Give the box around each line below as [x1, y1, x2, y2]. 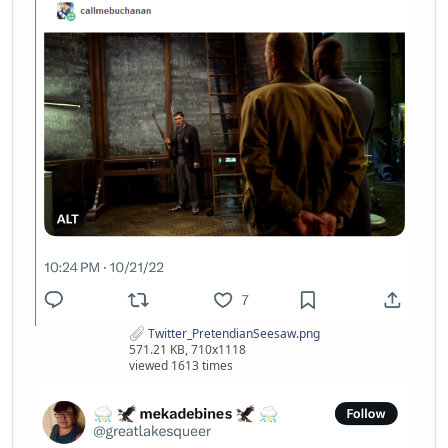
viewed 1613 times [128, 357, 233, 375]
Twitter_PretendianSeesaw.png [144, 324, 320, 342]
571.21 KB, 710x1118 [128, 341, 246, 359]
